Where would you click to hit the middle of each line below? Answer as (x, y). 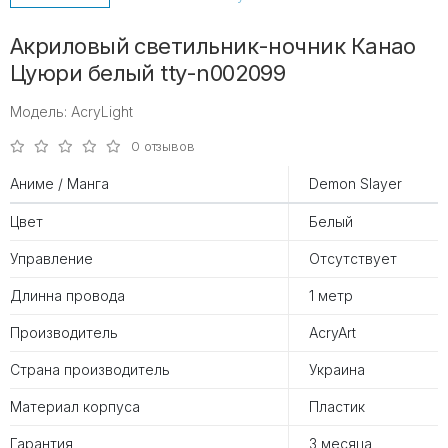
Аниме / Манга (59, 184)
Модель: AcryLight (71, 112)
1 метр (331, 296)
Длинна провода (67, 296)
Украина (337, 370)
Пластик (337, 407)
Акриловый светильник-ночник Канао (213, 46)
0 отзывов (163, 146)
